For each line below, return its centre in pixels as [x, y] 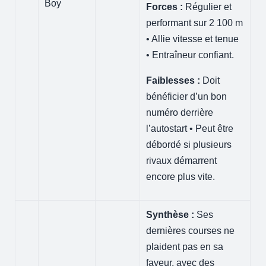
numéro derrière [180, 112]
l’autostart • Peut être [190, 128]
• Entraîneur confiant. [190, 55]
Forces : [165, 7]
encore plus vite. [181, 176]
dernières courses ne [191, 230]
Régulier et [208, 7]
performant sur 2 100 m [195, 23]
